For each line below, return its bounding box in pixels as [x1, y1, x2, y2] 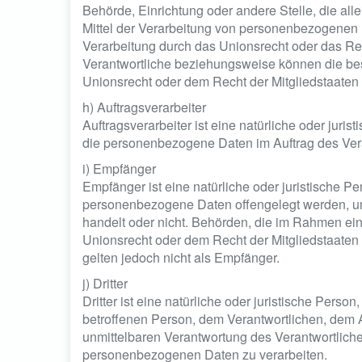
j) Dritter [82, 274, 128, 293]
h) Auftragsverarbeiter [82, 98, 206, 116]
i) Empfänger [82, 159, 156, 178]
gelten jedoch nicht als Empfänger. [82, 248, 280, 267]
